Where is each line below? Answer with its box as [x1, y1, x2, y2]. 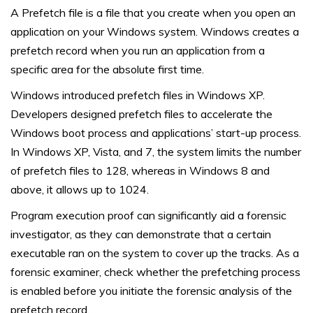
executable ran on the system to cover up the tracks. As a [10, 246, 299, 261]
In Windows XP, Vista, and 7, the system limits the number [10, 145, 301, 159]
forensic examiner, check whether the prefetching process [10, 265, 300, 279]
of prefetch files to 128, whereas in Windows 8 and [10, 163, 270, 178]
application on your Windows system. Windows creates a [10, 24, 299, 39]
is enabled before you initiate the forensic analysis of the [10, 284, 292, 298]
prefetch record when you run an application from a [10, 43, 265, 58]
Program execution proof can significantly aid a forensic [10, 208, 286, 223]
